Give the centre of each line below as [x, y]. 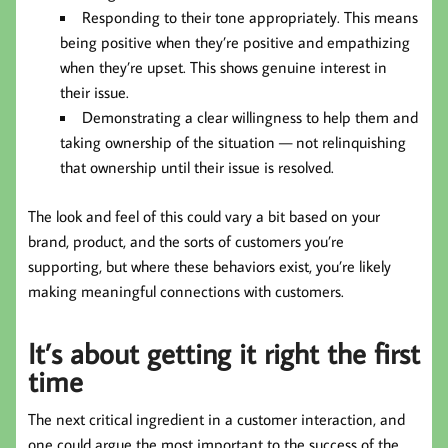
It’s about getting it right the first [224, 352]
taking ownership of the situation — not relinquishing [233, 142]
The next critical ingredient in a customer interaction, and [216, 418]
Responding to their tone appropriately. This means [250, 17]
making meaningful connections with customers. [186, 291]
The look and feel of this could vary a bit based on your [204, 216]
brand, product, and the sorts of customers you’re [186, 241]
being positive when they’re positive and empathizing [235, 42]
